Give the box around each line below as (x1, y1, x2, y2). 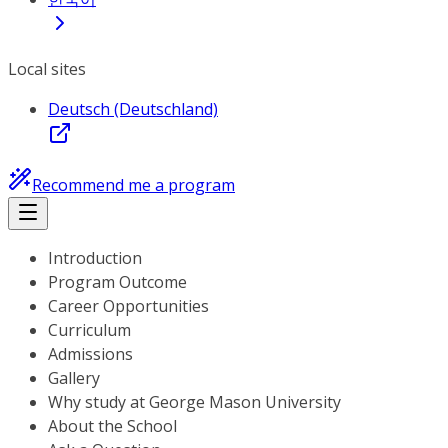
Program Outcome (48, 271, 187, 293)
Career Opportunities (48, 295, 209, 317)
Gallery (48, 367, 100, 389)
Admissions (48, 343, 133, 365)
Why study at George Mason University (48, 391, 341, 413)
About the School (48, 415, 177, 437)
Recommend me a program (32, 174, 235, 196)
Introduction (48, 247, 142, 269)
